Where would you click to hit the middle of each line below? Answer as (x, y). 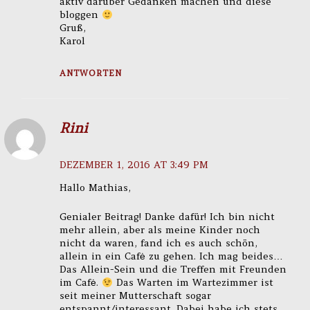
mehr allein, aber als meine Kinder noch (159, 230)
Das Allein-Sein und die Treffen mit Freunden (173, 270)
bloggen (80, 15)
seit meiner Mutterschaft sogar (135, 296)
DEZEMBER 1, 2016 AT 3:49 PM (134, 164)
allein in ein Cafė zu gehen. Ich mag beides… (171, 256)
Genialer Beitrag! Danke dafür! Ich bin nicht (167, 217)
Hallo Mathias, (95, 187)
